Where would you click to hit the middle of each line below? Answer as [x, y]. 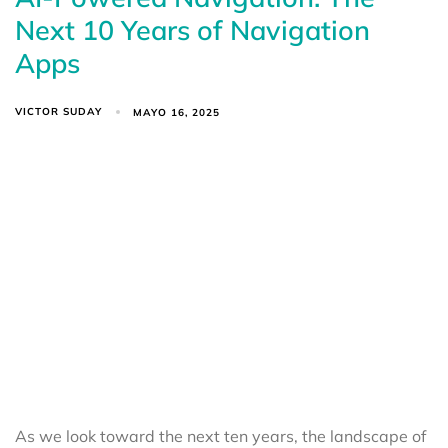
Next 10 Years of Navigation [192, 30]
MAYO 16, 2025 [177, 112]
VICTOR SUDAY [58, 112]
